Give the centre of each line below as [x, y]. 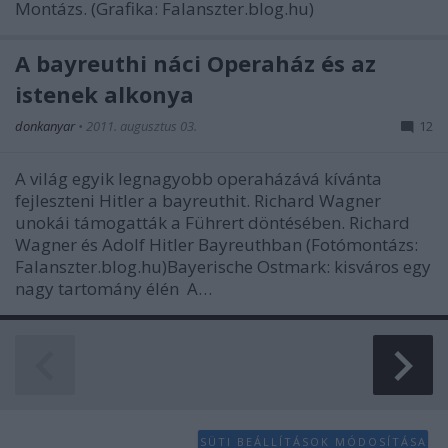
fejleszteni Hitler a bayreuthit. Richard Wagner [198, 200]
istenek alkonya [104, 93]
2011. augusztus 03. [141, 125]
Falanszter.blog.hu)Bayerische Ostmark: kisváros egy [223, 266]
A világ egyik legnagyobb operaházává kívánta [198, 178]
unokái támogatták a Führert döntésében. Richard [212, 222]
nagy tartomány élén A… [113, 288]
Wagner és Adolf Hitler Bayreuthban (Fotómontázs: [216, 244]
